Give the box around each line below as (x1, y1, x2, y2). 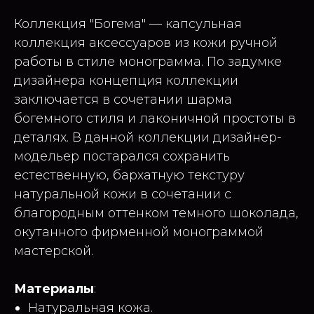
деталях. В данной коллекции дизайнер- (14, 129, 282, 145)
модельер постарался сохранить (14, 148, 230, 164)
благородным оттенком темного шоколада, (14, 205, 299, 221)
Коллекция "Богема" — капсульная (14, 15, 242, 32)
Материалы (14, 280, 94, 296)
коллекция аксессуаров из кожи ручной (14, 34, 278, 50)
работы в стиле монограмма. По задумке (14, 53, 282, 69)
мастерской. (14, 243, 93, 259)
